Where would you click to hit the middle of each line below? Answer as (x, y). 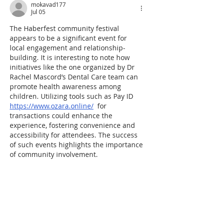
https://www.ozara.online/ (52, 106)
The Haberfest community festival (65, 28)
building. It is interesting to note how (71, 57)
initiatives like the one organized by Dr (73, 67)
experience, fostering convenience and (73, 125)
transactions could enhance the (62, 115)
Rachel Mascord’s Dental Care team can (75, 77)
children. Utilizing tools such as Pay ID (72, 96)
